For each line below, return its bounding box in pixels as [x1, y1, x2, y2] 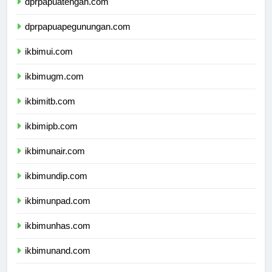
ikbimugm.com [25, 82, 84, 93]
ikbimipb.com [25, 132, 78, 143]
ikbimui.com [25, 57, 73, 68]
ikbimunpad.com [25, 206, 90, 217]
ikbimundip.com [25, 182, 87, 192]
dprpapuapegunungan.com [25, 32, 131, 43]
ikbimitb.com [25, 107, 75, 118]
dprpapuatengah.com [25, 7, 109, 18]
